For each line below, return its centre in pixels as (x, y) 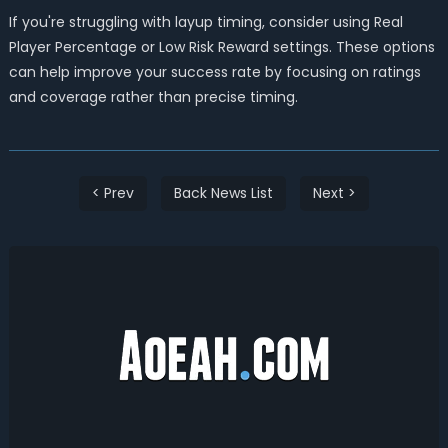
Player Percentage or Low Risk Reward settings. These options (221, 47)
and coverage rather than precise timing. (153, 97)
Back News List (223, 193)
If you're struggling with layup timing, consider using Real (205, 22)
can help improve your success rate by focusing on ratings (214, 72)
